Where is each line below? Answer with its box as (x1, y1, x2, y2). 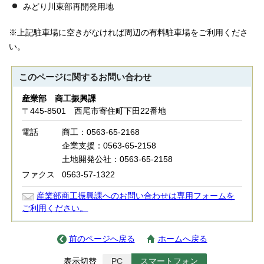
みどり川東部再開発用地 (23, 2, 114, 11)
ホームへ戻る (157, 234, 207, 243)
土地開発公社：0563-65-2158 (62, 154, 173, 164)
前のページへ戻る (68, 234, 135, 243)
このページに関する (19, 72, 99, 82)
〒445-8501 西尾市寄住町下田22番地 (22, 106, 167, 115)
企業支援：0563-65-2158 (62, 141, 157, 150)
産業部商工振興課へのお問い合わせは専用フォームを (37, 191, 235, 200)
